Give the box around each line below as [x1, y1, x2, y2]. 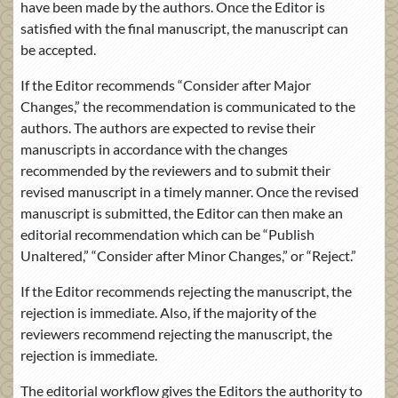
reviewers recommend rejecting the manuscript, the [20, 324, 332, 342]
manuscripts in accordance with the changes [20, 139, 288, 157]
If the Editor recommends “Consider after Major [20, 76, 311, 93]
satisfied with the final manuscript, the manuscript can [20, 19, 348, 36]
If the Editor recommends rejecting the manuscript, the [20, 282, 352, 299]
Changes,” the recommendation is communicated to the [20, 97, 355, 115]
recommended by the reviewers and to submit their [20, 161, 330, 179]
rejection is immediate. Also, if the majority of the [20, 303, 316, 321]
